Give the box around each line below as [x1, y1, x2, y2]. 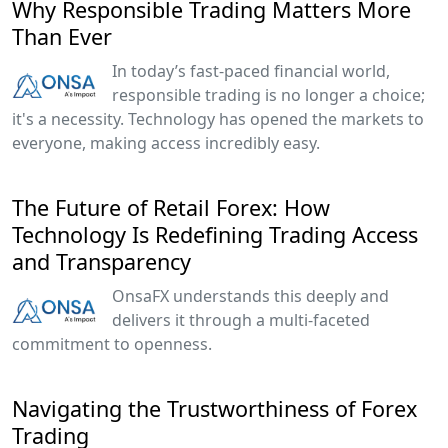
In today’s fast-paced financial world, [112, 59, 390, 82]
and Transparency [12, 246, 191, 276]
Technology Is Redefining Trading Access [12, 219, 418, 249]
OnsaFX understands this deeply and [112, 284, 389, 307]
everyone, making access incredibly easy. [12, 131, 320, 154]
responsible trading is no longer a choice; [112, 83, 425, 106]
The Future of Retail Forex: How [12, 192, 330, 222]
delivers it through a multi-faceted [112, 308, 370, 331]
